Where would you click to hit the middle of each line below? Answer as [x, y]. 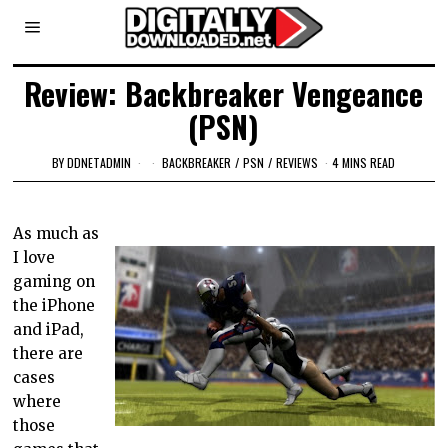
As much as [56, 233]
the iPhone [54, 305]
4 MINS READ [364, 162]
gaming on [54, 281]
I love [34, 257]
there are [48, 353]
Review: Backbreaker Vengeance [224, 93]
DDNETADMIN [99, 162]
